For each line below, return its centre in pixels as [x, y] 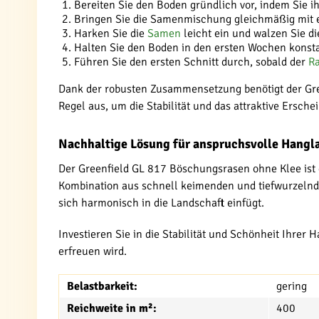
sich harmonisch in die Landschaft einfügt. [161, 203]
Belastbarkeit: [102, 286]
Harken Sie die [111, 33]
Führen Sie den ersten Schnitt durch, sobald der [191, 62]
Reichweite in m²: [112, 308]
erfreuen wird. [93, 251]
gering [292, 286]
